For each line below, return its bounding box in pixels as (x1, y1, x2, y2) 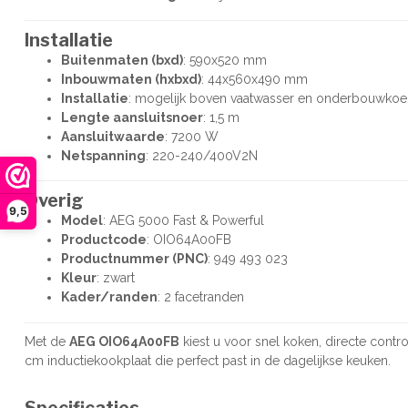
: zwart (97, 270, 135, 286)
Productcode (61, 232, 147, 248)
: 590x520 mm (183, 52, 267, 67)
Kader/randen (61, 290, 158, 305)
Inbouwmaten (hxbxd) (61, 71, 201, 87)
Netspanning (61, 148, 146, 163)
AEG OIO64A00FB (69, 334, 179, 350)
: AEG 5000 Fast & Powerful (103, 213, 264, 229)
